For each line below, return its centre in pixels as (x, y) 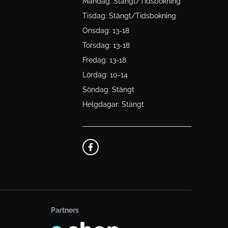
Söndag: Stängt (108, 90)
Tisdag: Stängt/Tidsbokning (129, 16)
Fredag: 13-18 (104, 60)
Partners (65, 210)
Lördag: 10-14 (105, 75)
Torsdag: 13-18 (106, 46)
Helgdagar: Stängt (113, 105)
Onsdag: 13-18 (106, 31)
